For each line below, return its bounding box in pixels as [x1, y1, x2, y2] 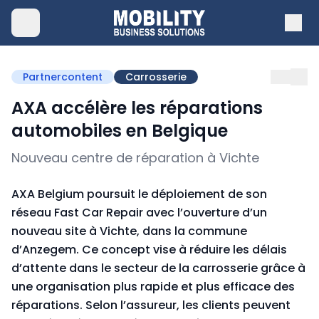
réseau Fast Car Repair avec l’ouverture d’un [11, 204, 267, 221]
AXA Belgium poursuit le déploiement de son [11, 186, 267, 202]
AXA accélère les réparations [11, 96, 263, 120]
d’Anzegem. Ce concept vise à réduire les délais [11, 241, 287, 258]
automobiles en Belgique [11, 119, 228, 142]
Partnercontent [23, 70, 103, 84]
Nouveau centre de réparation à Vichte [11, 149, 259, 167]
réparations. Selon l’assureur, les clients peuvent [11, 297, 291, 313]
